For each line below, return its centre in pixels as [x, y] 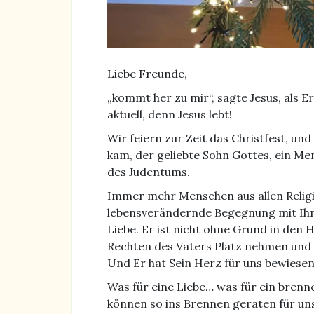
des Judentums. [149, 171]
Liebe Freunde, [147, 73]
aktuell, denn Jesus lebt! [170, 114]
